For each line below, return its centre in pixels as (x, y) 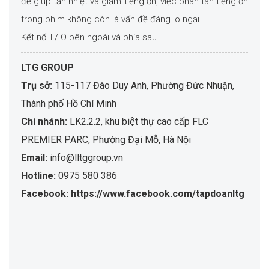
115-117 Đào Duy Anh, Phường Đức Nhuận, (144, 86)
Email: (35, 158)
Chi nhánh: (44, 122)
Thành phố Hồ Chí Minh (69, 104)
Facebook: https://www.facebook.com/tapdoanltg (133, 194)
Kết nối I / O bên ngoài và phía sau (89, 38)
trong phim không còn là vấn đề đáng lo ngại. (111, 20)
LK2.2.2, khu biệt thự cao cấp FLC (138, 122)
